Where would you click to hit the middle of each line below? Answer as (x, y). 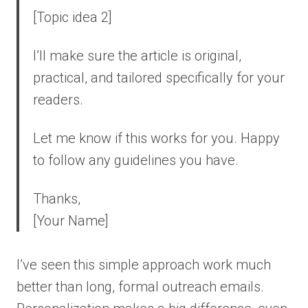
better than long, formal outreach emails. (140, 286)
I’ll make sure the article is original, (137, 55)
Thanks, (57, 198)
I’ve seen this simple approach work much (144, 264)
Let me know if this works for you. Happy (156, 138)
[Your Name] (71, 220)
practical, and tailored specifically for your (159, 77)
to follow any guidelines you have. (136, 160)
